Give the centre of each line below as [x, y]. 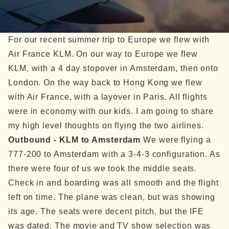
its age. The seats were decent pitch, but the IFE [106, 211]
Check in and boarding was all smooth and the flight [113, 183]
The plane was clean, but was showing [137, 197]
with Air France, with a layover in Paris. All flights [108, 97]
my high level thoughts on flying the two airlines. [106, 125]
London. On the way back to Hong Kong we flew [105, 83]
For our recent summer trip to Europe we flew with [109, 40]
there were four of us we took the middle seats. [103, 168]
